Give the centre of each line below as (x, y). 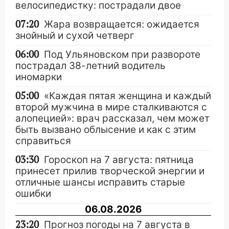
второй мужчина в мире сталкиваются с (111, 107)
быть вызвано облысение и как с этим (106, 130)
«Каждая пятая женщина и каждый (128, 96)
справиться (43, 141)
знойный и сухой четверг (75, 36)
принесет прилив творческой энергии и (110, 171)
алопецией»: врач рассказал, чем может (112, 118)
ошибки (33, 193)
